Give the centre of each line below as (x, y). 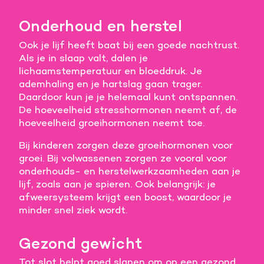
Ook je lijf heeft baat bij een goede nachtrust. (129, 44)
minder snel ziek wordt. (73, 209)
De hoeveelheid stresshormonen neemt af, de (128, 109)
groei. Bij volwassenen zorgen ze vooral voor (123, 158)
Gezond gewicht (81, 243)
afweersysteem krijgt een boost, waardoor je (125, 197)
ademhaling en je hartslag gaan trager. (110, 83)
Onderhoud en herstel (100, 26)
